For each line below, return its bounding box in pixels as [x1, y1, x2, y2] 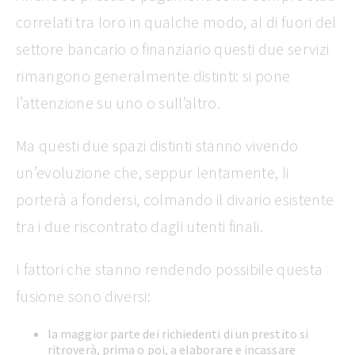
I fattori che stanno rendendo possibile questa [16, 259, 323, 279]
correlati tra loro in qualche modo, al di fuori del [16, 12, 337, 32]
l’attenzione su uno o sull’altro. [16, 93, 220, 113]
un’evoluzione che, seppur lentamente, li [16, 162, 289, 182]
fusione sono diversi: [16, 286, 151, 306]
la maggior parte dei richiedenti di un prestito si [48, 326, 308, 342]
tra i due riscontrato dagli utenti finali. [16, 216, 263, 236]
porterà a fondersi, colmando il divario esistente [16, 189, 334, 209]
